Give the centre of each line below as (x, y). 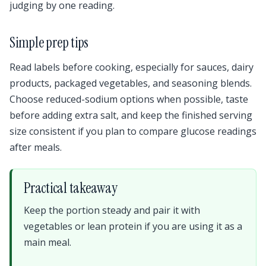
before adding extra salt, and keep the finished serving (131, 115)
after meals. (36, 148)
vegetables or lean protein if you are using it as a (133, 227)
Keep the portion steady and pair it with (112, 210)
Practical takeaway (71, 188)
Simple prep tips (49, 42)
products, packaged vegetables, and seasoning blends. (131, 83)
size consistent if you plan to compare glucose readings (133, 132)
